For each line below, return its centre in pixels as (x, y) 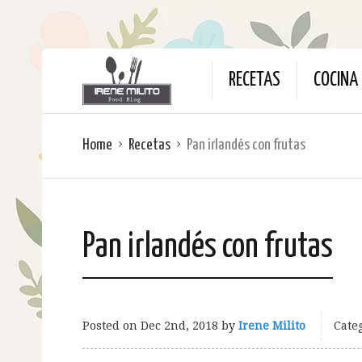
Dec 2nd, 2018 (179, 326)
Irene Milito (272, 326)
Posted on (112, 326)
